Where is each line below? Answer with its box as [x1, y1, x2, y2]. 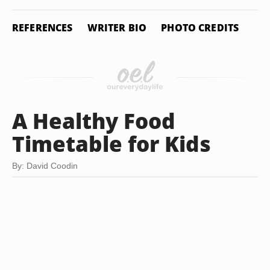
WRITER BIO [87, 21, 147, 34]
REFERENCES [12, 21, 73, 34]
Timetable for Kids [12, 129, 211, 158]
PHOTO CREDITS [161, 21, 239, 34]
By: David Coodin [12, 161, 78, 171]
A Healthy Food [12, 106, 175, 135]
